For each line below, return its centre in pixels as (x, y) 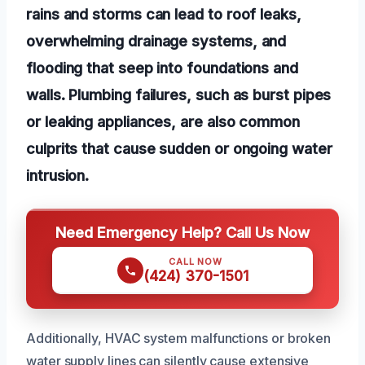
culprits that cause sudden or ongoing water (179, 148)
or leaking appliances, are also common (163, 121)
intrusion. (58, 175)
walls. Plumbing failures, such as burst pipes (179, 94)
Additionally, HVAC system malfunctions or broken (179, 338)
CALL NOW (196, 261)
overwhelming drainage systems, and (156, 40)
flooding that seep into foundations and (162, 67)
